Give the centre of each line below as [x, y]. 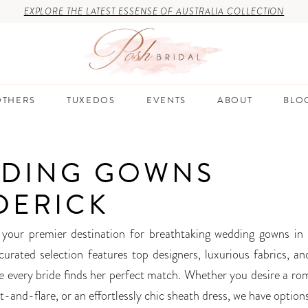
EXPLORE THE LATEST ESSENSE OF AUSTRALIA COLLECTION [154, 11]
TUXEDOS [91, 100]
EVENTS [166, 100]
